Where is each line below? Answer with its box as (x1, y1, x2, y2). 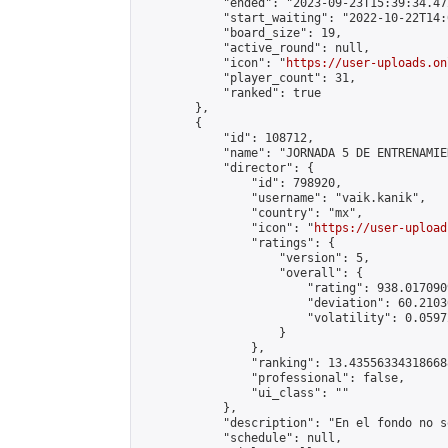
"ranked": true (139, 86, 321, 100)
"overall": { (139, 266, 363, 280)
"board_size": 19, (139, 26, 342, 40)
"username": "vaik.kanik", (139, 191, 426, 205)
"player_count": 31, (139, 71, 356, 85)
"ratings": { (139, 236, 335, 250)
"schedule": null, (139, 431, 342, 445)
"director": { (139, 161, 314, 175)
